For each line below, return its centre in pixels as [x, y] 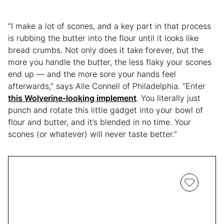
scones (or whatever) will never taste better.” [92, 134]
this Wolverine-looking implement [72, 98]
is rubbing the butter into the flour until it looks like [103, 38]
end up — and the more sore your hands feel [92, 74]
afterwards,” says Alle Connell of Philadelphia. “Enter [107, 86]
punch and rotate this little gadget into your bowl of [105, 110]
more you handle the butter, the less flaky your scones [110, 62]
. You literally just [168, 98]
